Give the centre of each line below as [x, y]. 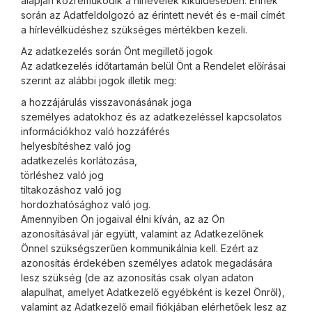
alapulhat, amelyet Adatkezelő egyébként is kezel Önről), [153, 292]
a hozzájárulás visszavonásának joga [106, 102]
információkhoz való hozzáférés [95, 131]
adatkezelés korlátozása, [79, 161]
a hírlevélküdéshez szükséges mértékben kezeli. [134, 30]
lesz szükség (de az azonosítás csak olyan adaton [137, 278]
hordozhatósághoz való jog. [86, 204]
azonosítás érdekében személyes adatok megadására [147, 263]
